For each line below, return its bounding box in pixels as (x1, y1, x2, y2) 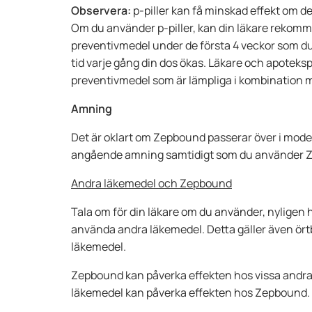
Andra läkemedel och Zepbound (71, 175, 232, 191)
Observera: (71, 3, 131, 18)
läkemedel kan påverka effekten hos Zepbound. (71, 285, 310, 300)
